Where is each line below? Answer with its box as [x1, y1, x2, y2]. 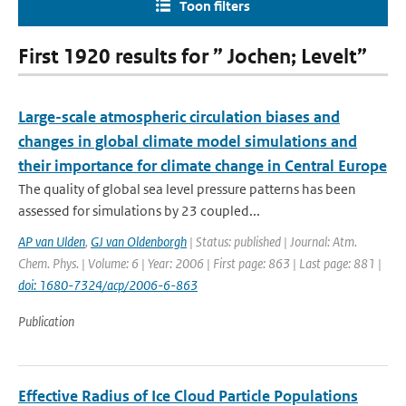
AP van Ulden [18, 233, 85, 250]
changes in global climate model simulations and [18, 131, 357, 151]
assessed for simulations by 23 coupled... [18, 202, 260, 219]
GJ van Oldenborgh [91, 233, 187, 250]
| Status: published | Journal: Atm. [187, 233, 357, 250]
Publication [18, 313, 74, 330]
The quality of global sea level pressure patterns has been [18, 180, 356, 198]
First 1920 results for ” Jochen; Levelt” [18, 44, 367, 69]
